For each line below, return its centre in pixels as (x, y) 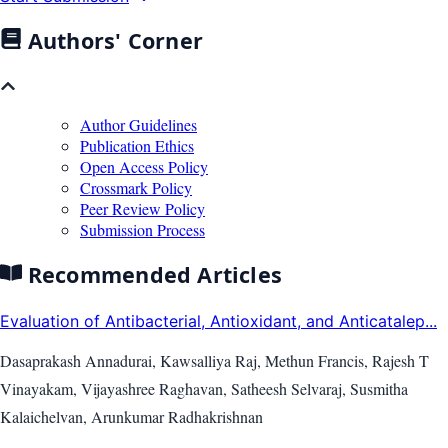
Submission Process (142, 229)
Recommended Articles (152, 275)
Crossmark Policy (136, 187)
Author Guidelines (138, 124)
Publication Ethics (137, 145)
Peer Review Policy (142, 208)
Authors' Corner (112, 41)
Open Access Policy (144, 166)
